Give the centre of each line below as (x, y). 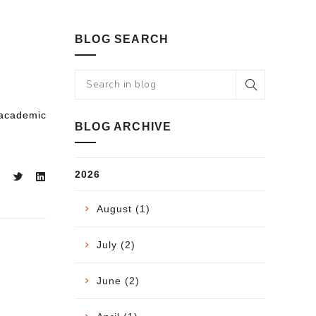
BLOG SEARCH (122, 39)
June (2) (118, 280)
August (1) (123, 208)
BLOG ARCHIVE (123, 126)
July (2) (116, 244)
